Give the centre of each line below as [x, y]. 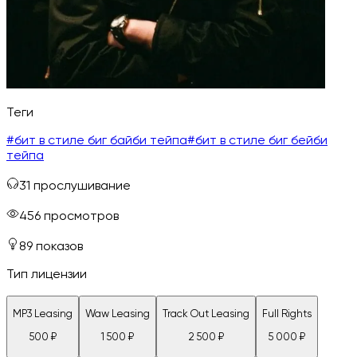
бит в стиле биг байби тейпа [101, 141]
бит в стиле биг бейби [261, 141]
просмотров [81, 216]
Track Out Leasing [206, 314]
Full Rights [287, 314]
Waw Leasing [118, 314]
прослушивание [82, 186]
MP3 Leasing [43, 314]
